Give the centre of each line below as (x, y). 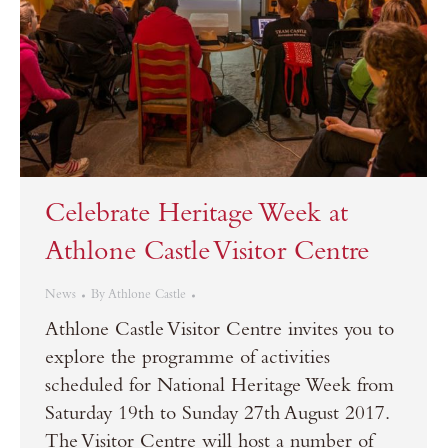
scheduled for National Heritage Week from (219, 388)
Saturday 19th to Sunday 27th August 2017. (216, 416)
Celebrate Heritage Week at (196, 216)
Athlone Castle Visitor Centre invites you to (219, 332)
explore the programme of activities (187, 360)
